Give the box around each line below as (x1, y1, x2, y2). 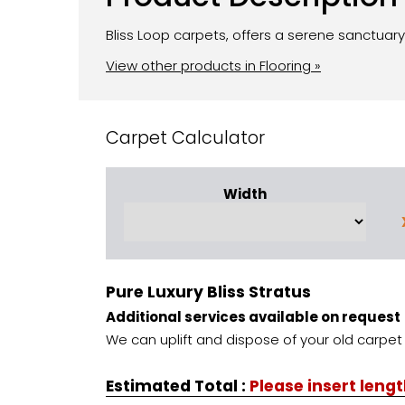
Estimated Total (106, 374, 241, 397)
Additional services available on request (106, 306, 400, 326)
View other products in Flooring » (106, 56, 321, 76)
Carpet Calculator (106, 126, 265, 151)
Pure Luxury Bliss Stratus (106, 281, 311, 304)
